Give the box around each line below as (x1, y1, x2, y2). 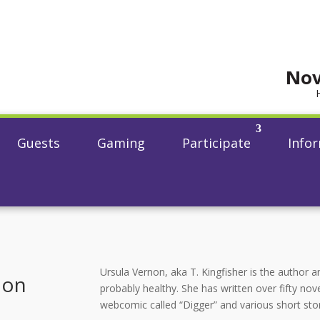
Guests (17, 134, 61, 151)
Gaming (97, 134, 146, 151)
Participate (182, 134, 251, 151)
